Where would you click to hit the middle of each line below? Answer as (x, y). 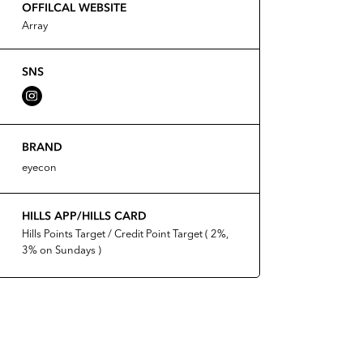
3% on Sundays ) (61, 251)
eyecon (39, 168)
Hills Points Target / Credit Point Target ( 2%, (125, 235)
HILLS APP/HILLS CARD (84, 216)
